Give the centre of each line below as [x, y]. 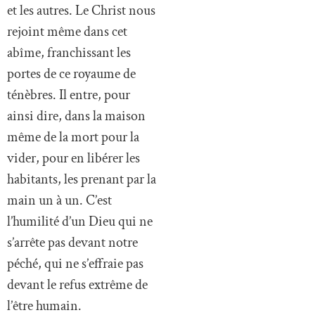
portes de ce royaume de [71, 73]
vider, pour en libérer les [73, 158]
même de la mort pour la [73, 137]
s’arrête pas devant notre [72, 242]
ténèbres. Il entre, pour [69, 95]
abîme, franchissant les [69, 52]
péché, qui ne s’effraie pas [75, 263]
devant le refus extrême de [77, 284]
